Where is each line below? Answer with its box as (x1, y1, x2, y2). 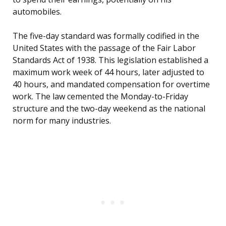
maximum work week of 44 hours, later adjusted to (13, 67, 204, 78)
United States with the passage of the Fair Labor (13, 42, 196, 54)
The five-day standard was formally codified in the (13, 30, 199, 42)
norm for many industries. (13, 115, 111, 127)
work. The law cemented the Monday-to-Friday (13, 91, 188, 102)
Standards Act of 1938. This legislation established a (13, 54, 208, 66)
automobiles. (13, 6, 62, 18)
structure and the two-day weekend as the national (13, 103, 205, 115)
